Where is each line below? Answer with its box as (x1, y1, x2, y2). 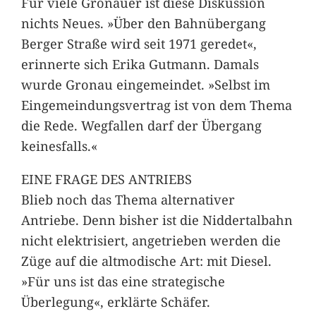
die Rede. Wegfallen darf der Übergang (20, 116, 262, 134)
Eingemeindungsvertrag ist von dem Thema (20, 95, 292, 114)
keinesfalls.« (20, 136, 97, 154)
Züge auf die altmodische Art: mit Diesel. (20, 251, 272, 269)
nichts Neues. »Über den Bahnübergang (20, 13, 266, 32)
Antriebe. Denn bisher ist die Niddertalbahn (20, 210, 293, 229)
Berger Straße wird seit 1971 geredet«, (20, 34, 257, 52)
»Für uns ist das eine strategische (20, 272, 225, 290)
